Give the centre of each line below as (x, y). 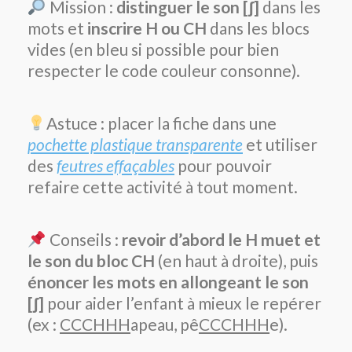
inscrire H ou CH (147, 27)
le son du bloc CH (91, 260)
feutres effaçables (115, 165)
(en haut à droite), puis (236, 260)
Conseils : (84, 239)
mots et (57, 27)
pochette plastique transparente (135, 144)
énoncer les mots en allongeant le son (168, 281)
